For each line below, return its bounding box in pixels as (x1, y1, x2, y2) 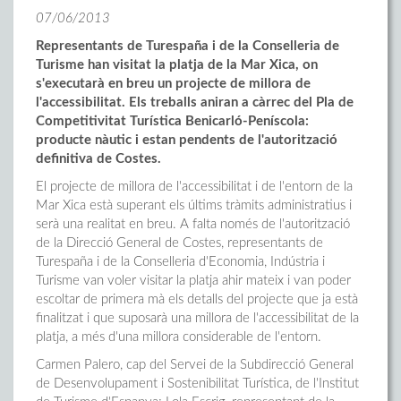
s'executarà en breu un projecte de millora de (36, 77, 311, 90)
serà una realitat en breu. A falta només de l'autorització (36, 218, 350, 231)
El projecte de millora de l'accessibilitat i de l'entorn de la (36, 180, 353, 193)
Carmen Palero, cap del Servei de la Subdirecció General (36, 358, 354, 371)
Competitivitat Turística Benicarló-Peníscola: (36, 115, 309, 128)
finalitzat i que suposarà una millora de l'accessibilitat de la (36, 311, 359, 325)
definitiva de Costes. (36, 152, 161, 166)
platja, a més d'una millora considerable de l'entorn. (36, 330, 321, 344)
